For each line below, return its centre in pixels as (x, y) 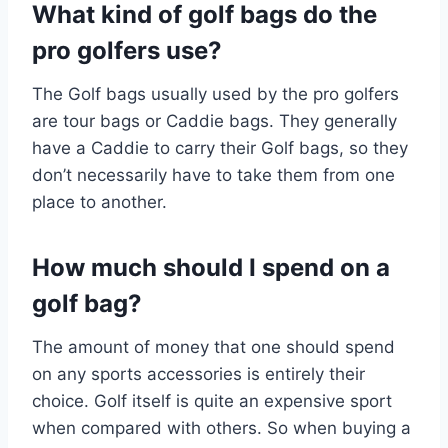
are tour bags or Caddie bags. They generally (214, 120)
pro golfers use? (127, 50)
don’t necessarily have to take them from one (213, 174)
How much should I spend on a (211, 267)
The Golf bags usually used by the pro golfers (215, 93)
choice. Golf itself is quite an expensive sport (212, 400)
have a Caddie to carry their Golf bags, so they (220, 147)
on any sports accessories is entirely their (198, 373)
